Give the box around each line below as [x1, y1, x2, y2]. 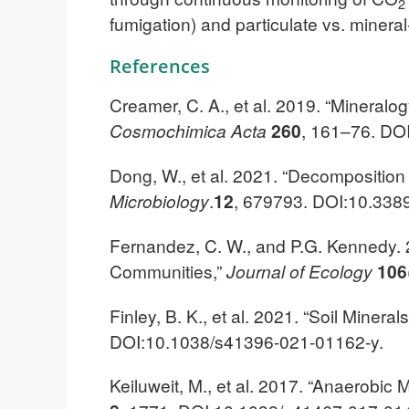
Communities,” [110, 257, 226, 283]
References [110, 54, 210, 79]
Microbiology [110, 187, 209, 213]
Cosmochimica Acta [110, 118, 267, 143]
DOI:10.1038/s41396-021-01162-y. [110, 328, 383, 353]
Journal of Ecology [226, 257, 372, 283]
